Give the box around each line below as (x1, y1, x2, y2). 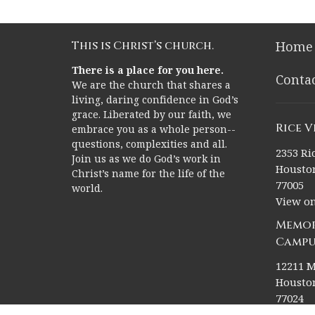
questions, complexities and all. (72, 136, 227, 150)
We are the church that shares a (72, 77, 231, 91)
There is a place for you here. (72, 63, 224, 77)
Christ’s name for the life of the (72, 166, 225, 180)
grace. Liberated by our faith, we (72, 107, 231, 121)
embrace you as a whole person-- (72, 122, 236, 136)
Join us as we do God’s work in (72, 151, 221, 165)
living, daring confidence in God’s (72, 92, 238, 106)
